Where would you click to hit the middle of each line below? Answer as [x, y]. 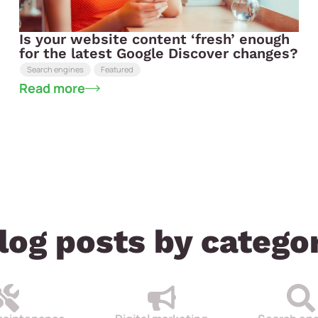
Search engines [55, 69]
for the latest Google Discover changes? [158, 54]
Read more [52, 88]
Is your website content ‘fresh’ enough [154, 39]
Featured [117, 69]
